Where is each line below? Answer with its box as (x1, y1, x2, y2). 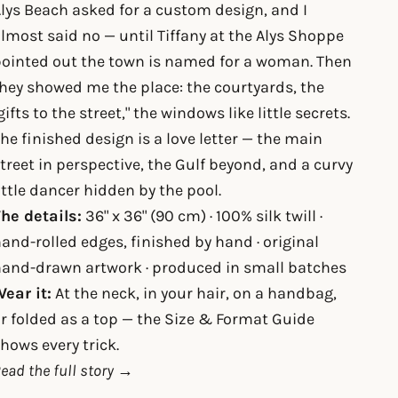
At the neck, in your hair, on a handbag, (52, 283, 338, 303)
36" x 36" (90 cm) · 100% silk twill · (82, 205, 323, 226)
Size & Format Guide (164, 308, 315, 329)
